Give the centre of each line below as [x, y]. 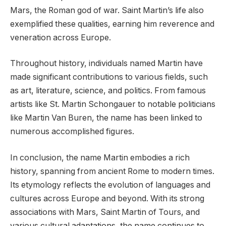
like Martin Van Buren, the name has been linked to [106, 118]
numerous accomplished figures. [72, 132]
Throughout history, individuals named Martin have [106, 64]
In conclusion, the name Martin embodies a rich [100, 157]
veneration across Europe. [61, 37]
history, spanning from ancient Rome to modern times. [112, 171]
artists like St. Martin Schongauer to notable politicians [113, 104]
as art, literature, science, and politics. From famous [108, 91]
